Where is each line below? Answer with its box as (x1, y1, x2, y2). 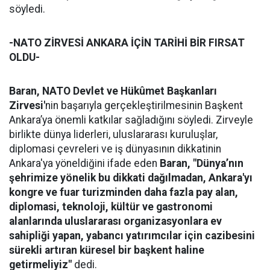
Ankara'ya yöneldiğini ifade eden (9, 157, 160, 169)
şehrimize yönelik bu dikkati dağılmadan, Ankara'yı (9, 172, 253, 184)
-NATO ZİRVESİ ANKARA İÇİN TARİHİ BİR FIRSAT (9, 37, 245, 49)
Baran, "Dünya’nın (160, 157, 243, 169)
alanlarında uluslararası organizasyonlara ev (9, 215, 222, 227)
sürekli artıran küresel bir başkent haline (9, 244, 204, 256)
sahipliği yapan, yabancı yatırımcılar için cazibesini (9, 230, 255, 242)
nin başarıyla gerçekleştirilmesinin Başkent (45, 99, 243, 111)
